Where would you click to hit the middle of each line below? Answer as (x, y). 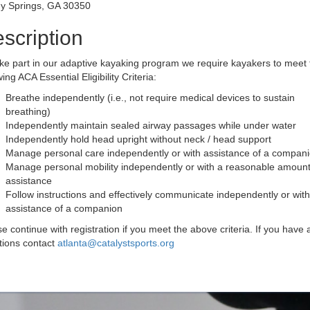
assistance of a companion (64, 208)
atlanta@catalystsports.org (116, 243)
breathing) (28, 111)
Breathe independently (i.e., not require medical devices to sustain (150, 97)
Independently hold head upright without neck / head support (138, 139)
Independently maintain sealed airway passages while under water (151, 125)
